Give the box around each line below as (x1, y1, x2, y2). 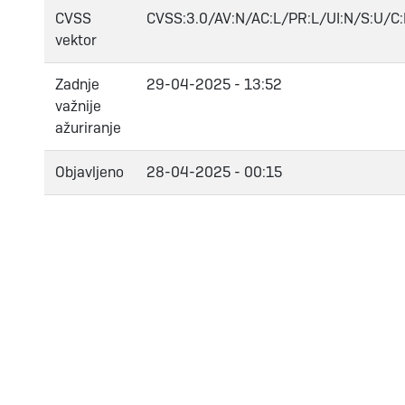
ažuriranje (55, 118, 121, 137)
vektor (55, 30, 97, 50)
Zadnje (55, 74, 99, 94)
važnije (55, 96, 101, 116)
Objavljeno (55, 162, 124, 182)
